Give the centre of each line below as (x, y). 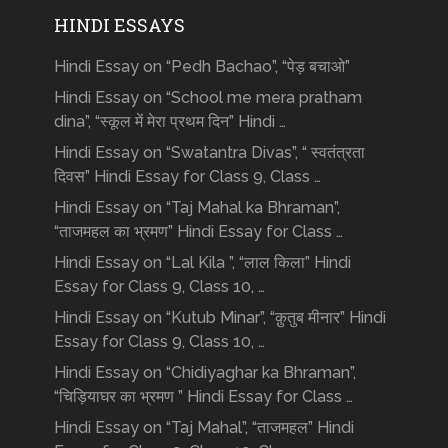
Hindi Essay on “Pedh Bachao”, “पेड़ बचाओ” (201, 66)
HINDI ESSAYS (119, 24)
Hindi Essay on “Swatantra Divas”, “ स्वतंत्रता (209, 152)
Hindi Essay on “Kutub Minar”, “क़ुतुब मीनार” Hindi (219, 317)
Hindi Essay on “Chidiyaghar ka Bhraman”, (204, 372)
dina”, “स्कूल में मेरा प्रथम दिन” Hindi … (169, 121)
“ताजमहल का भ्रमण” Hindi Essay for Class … (198, 231)
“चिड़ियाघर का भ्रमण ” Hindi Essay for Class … (203, 396)
